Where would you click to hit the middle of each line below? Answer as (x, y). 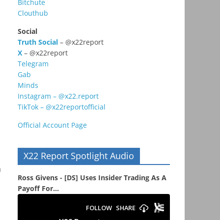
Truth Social (38, 42)
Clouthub (33, 13)
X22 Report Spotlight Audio (79, 156)
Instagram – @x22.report (58, 96)
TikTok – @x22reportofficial (62, 107)
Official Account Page (52, 125)
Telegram (33, 64)
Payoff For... (38, 189)
